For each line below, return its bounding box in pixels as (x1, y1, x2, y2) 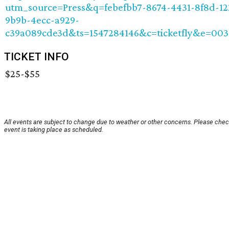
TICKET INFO (4, 51, 69, 63)
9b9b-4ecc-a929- (5, 14, 79, 27)
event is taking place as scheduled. (4, 126, 103, 134)
